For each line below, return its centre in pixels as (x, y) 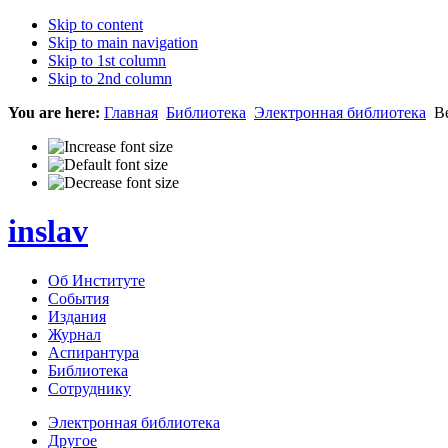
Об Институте (96, 280)
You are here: (54, 112)
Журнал (74, 334)
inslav (48, 231)
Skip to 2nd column (110, 78)
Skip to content (95, 24)
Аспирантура (93, 352)
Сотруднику (89, 388)
